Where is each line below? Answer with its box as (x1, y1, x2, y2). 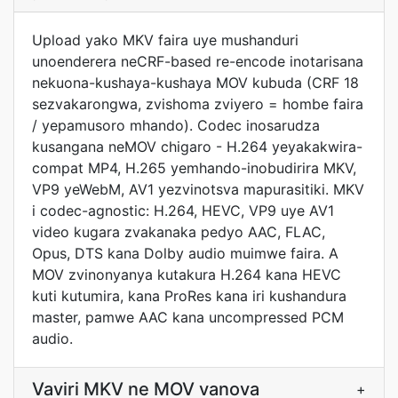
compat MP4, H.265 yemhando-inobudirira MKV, (32, 159, 356, 177)
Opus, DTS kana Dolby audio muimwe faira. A (32, 244, 338, 262)
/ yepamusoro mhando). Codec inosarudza (32, 116, 320, 134)
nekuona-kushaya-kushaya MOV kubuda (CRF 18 (32, 74, 359, 92)
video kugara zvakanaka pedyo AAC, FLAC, (32, 223, 325, 241)
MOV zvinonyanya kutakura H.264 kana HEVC (32, 266, 341, 283)
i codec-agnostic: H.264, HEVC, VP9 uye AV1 (32, 202, 334, 219)
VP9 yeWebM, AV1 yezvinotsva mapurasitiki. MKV (32, 180, 364, 198)
